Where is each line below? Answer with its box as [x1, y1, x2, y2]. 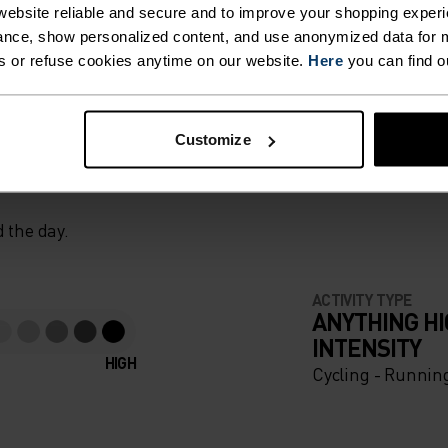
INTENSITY [312, 332, 422, 364]
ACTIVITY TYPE [312, 289, 412, 311]
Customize [174, 130, 251, 148]
